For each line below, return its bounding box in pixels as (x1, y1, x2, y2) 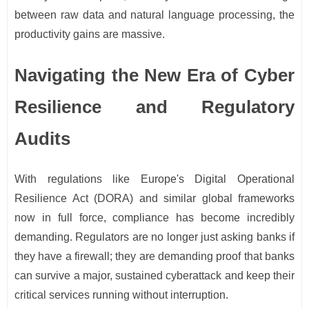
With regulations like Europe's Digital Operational (14, 173, 295, 186)
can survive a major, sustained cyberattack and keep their (14, 270, 295, 282)
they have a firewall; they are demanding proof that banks (14, 250, 295, 263)
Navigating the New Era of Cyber (14, 65, 295, 86)
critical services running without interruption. (14, 289, 228, 301)
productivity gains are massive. (14, 28, 165, 41)
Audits (14, 128, 70, 150)
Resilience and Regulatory (14, 97, 295, 118)
